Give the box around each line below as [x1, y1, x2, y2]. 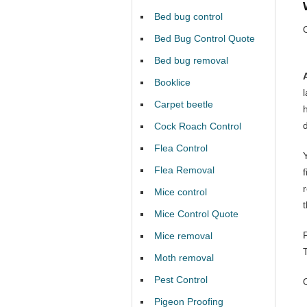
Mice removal [154, 230, 212, 241]
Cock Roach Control [154, 121, 241, 132]
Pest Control [154, 274, 208, 285]
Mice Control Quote [154, 208, 238, 219]
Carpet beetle [154, 99, 213, 110]
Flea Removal [154, 164, 214, 175]
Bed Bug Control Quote [154, 33, 255, 44]
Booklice [154, 77, 191, 88]
